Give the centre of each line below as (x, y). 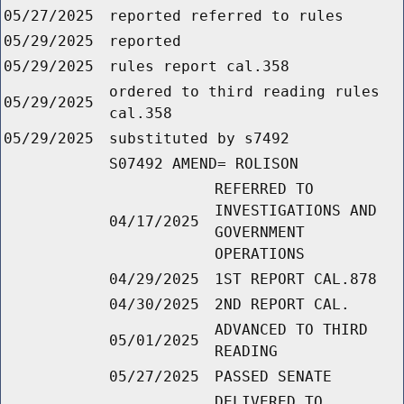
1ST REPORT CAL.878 (296, 280)
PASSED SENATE (273, 377)
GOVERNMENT (260, 233)
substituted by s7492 (199, 139)
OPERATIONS (260, 254)
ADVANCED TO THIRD (291, 330)
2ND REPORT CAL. (282, 305)
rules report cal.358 (199, 67)
